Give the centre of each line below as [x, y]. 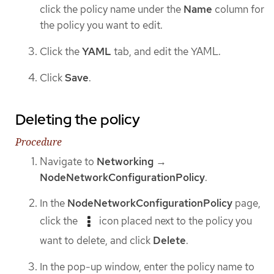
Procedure [39, 142]
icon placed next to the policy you [174, 220]
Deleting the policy [78, 119]
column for [238, 9]
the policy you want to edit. [101, 25]
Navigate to [68, 161]
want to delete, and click [96, 241]
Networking [125, 161]
